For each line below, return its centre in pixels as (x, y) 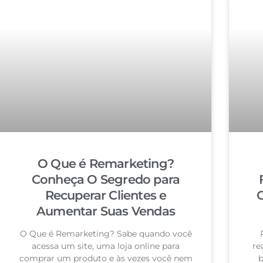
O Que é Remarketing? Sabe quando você (106, 233)
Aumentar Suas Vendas (106, 211)
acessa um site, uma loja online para (106, 246)
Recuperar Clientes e (106, 195)
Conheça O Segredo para (106, 179)
